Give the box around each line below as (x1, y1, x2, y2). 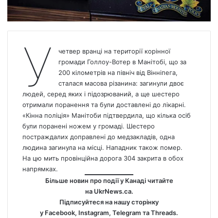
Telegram (112, 209, 141, 217)
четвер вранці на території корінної (58, 47, 170, 55)
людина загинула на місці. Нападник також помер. (22, 144, 182, 152)
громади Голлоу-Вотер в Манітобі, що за (58, 58, 186, 66)
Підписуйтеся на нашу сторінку (59, 198, 159, 206)
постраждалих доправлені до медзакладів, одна (22, 133, 175, 141)
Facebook (45, 209, 75, 217)
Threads (151, 209, 176, 217)
